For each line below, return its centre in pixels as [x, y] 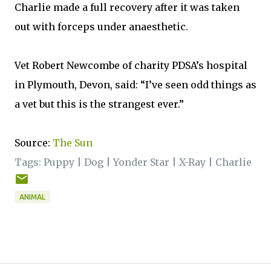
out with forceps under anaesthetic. [101, 27]
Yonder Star [141, 162]
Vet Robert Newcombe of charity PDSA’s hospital [131, 65]
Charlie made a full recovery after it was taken [127, 7]
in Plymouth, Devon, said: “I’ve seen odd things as [135, 85]
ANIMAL [32, 197]
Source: [34, 143]
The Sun [73, 143]
